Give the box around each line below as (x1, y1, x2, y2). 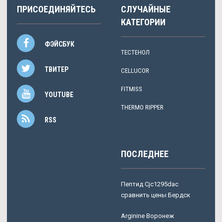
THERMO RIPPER (121, 103, 164, 111)
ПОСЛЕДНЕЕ (121, 148, 168, 159)
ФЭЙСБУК (45, 40, 74, 48)
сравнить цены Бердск (121, 191, 190, 199)
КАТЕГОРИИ (121, 16, 166, 27)
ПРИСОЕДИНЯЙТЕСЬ (17, 3, 96, 14)
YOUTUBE (45, 90, 73, 99)
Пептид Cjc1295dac (121, 180, 178, 188)
